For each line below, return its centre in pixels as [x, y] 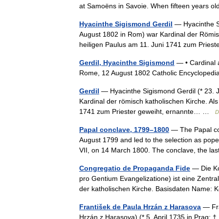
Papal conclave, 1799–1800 [124, 129]
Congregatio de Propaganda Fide [135, 168]
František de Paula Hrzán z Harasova [140, 207]
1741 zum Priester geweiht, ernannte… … [147, 111]
